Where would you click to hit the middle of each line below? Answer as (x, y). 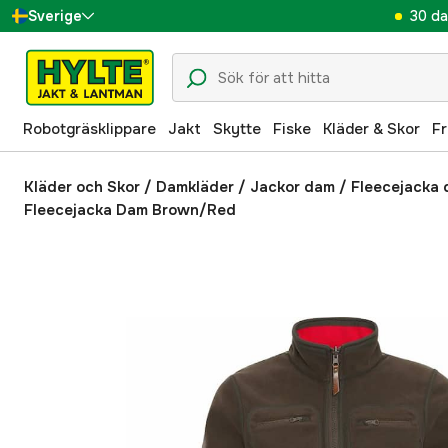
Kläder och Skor (82, 187)
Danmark (79, 52)
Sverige (55, 16)
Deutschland (92, 184)
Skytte (237, 128)
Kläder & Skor (371, 128)
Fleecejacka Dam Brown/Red (130, 210)
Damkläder (195, 187)
